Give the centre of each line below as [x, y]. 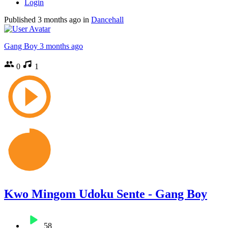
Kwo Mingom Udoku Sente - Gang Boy [106, 194]
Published [21, 19]
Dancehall [107, 19]
